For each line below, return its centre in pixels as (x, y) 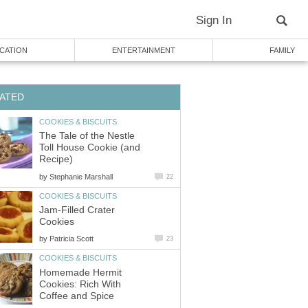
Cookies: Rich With (80, 284)
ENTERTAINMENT (144, 50)
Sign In (214, 20)
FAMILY (282, 50)
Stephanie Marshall (81, 176)
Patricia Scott (71, 239)
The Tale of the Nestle (87, 136)
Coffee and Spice (77, 296)
